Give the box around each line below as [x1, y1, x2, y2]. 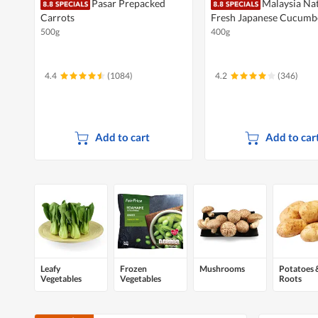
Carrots [40, 11, 75, 24]
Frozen [120, 263, 147, 275]
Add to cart [94, 131, 150, 144]
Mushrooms [199, 263, 245, 275]
